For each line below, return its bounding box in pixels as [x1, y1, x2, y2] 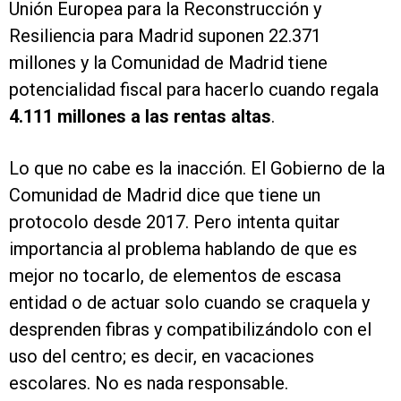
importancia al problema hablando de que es [9, 238, 357, 260]
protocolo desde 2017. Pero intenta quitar [9, 211, 340, 233]
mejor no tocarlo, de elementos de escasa [9, 265, 341, 286]
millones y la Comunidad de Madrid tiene [9, 52, 328, 73]
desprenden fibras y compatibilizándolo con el [9, 319, 371, 340]
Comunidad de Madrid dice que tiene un [9, 184, 320, 206]
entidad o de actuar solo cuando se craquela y [9, 292, 370, 313]
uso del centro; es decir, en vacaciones [9, 346, 314, 367]
